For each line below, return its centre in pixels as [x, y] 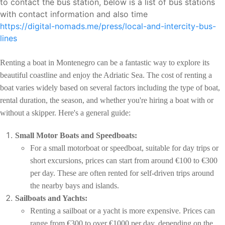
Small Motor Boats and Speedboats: [76, 136]
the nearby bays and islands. [75, 186]
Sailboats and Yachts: [51, 198]
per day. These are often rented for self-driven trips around [122, 173]
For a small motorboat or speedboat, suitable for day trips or [124, 148]
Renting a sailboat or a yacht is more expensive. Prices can [123, 211]
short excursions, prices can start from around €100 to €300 [124, 161]
